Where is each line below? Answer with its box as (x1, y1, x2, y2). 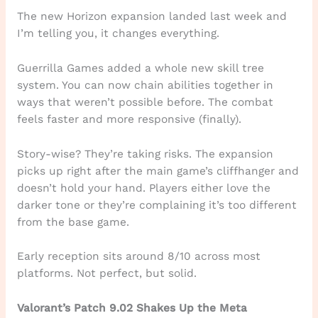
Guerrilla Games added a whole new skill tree (16, 61, 264, 75)
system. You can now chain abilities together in (16, 78, 273, 92)
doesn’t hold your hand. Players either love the (16, 181, 270, 194)
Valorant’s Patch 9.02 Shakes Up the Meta (16, 302, 247, 315)
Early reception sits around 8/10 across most (16, 250, 261, 263)
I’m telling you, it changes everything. (16, 27, 219, 40)
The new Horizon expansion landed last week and (16, 10, 287, 23)
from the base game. (16, 215, 129, 229)
